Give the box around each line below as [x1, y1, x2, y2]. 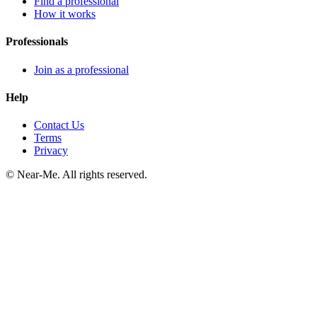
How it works [34, 7, 96, 20]
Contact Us [34, 119, 84, 132]
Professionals [6, 35, 68, 48]
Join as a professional [34, 63, 129, 76]
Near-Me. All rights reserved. [17, 168, 147, 181]
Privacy [34, 144, 68, 157]
